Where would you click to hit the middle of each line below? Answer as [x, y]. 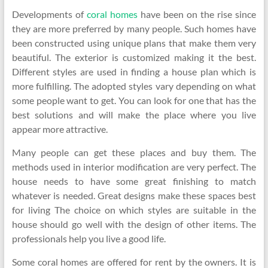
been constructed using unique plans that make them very [134, 43]
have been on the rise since [197, 14]
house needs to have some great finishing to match [134, 181]
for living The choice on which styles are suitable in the [134, 210]
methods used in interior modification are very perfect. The [134, 167]
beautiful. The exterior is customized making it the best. [134, 57]
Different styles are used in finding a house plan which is [134, 71]
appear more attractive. [60, 129]
